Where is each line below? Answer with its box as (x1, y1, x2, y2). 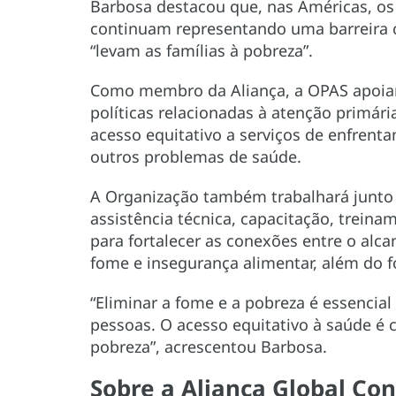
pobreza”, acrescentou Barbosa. (90, 336, 327, 358)
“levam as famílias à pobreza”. (90, 40, 313, 62)
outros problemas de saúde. (90, 146, 301, 168)
